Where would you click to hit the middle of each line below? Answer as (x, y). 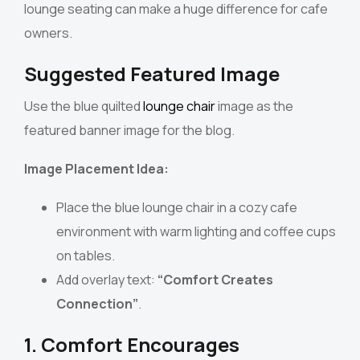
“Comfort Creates (215, 280)
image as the (254, 106)
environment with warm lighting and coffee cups (196, 232)
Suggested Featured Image (152, 74)
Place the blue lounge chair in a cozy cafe (177, 208)
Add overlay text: (107, 280)
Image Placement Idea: (96, 169)
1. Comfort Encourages (132, 345)
